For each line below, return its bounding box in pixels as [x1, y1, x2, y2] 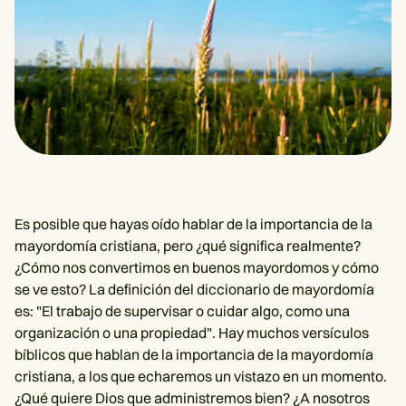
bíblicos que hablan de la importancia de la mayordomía [14, 345, 373, 363]
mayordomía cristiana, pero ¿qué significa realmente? [14, 237, 361, 255]
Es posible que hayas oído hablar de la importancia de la [14, 215, 372, 233]
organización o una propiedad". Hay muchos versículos [14, 324, 369, 342]
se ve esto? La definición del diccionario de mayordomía [14, 280, 374, 298]
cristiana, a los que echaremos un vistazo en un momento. [14, 367, 387, 385]
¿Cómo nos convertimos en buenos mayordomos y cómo [14, 258, 379, 276]
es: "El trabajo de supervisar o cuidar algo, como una [14, 302, 350, 320]
